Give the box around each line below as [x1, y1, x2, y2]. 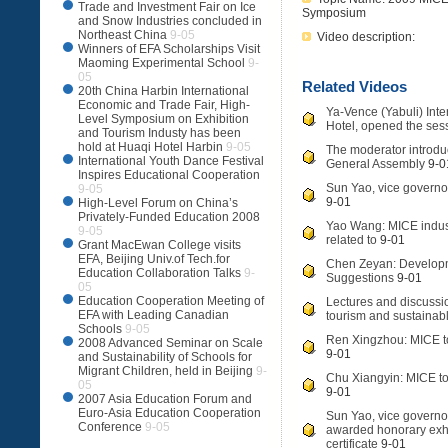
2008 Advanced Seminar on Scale [78, 336, 263, 350]
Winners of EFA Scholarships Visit [78, 42, 260, 56]
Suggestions [326, 271, 394, 285]
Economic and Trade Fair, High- [78, 98, 250, 112]
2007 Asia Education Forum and [78, 392, 252, 406]
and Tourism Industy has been [78, 126, 241, 140]
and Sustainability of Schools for [78, 350, 252, 364]
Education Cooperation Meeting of [78, 294, 264, 308]
